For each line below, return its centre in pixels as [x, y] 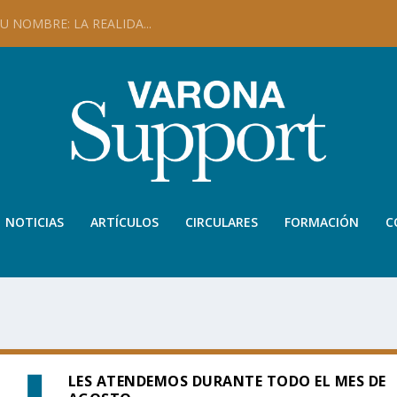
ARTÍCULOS [125, 222]
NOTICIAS [35, 222]
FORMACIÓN [322, 222]
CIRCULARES [222, 222]
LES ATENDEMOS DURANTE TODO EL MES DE [227, 381]
